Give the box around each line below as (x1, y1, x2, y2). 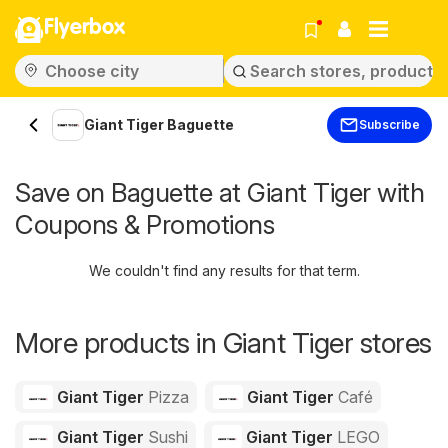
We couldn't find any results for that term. (88, 262, 360, 279)
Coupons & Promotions (15, 209, 274, 240)
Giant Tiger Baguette (84, 116, 234, 133)
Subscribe (359, 117, 420, 132)
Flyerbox (44, 17, 125, 39)
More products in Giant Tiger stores (15, 326, 432, 360)
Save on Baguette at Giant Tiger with (15, 177, 424, 208)
